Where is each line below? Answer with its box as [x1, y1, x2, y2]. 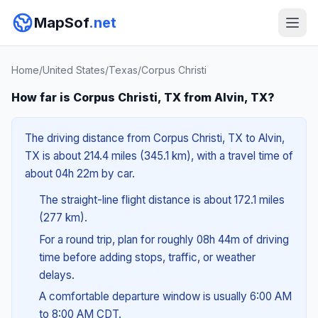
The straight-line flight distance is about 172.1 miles [38, 193, 285, 207]
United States [43, 64, 105, 76]
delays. [38, 268, 75, 282]
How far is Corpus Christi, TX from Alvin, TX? [11, 90, 275, 104]
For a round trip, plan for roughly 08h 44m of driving [38, 232, 289, 246]
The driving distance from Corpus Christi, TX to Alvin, [25, 131, 285, 145]
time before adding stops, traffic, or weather [38, 250, 256, 264]
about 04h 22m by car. [25, 167, 135, 180]
